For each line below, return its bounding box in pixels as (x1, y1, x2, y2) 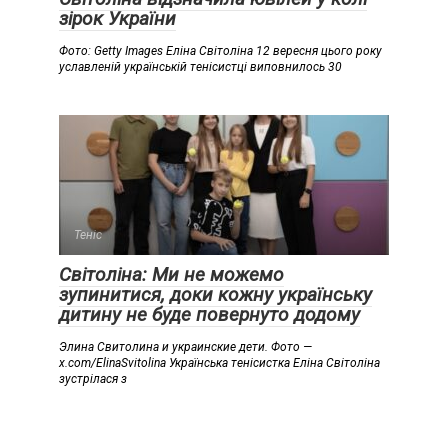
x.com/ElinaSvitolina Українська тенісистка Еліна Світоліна (59, 356, 380, 371)
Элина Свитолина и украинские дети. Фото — (59, 340, 312, 355)
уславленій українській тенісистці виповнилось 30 (59, 60, 342, 75)
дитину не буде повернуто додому (59, 303, 360, 327)
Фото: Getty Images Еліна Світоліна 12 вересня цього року (59, 44, 382, 59)
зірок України (59, 7, 176, 31)
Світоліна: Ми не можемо (59, 263, 284, 287)
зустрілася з (59, 372, 127, 387)
